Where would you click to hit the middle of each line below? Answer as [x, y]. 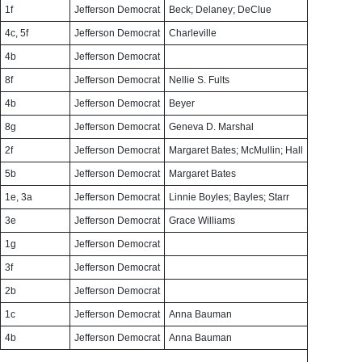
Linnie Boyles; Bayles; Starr [229, 197]
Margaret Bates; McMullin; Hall [236, 150]
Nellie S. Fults [199, 80]
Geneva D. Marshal [211, 127]
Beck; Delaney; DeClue [220, 10]
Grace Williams [202, 221]
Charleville [193, 33]
